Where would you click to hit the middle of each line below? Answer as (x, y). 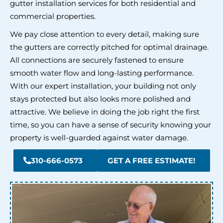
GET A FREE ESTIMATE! (151, 161)
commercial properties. (53, 16)
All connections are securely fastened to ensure (97, 60)
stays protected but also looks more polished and (100, 99)
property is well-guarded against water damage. (99, 138)
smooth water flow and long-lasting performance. (102, 73)
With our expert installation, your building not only (103, 86)
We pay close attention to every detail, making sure (105, 34)
